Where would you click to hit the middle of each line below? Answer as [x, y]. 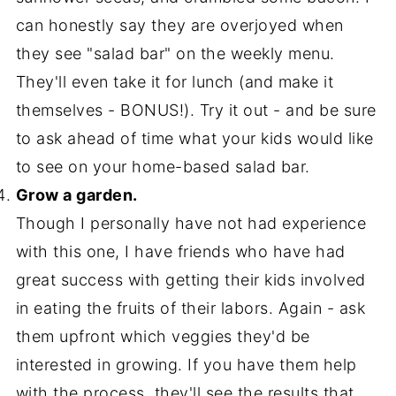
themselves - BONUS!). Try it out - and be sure [196, 110]
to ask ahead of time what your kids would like [194, 138]
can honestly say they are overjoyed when [179, 25]
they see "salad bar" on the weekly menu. [175, 53]
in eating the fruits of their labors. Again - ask [190, 308]
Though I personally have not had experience [191, 223]
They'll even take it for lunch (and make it [175, 82]
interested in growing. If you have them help [186, 365]
